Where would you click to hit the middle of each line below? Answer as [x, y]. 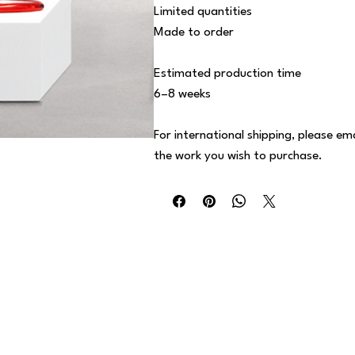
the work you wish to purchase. [238, 156]
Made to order [193, 32]
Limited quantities [202, 11]
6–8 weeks [182, 94]
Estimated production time [227, 73]
